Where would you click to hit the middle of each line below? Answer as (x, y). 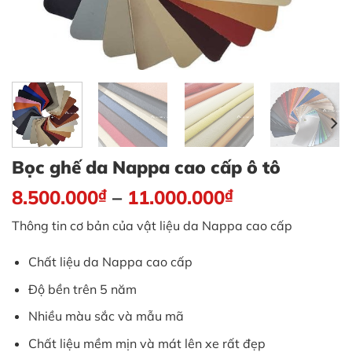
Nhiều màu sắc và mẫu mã (106, 316)
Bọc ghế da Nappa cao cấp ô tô (146, 167)
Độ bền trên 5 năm (82, 289)
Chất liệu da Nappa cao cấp (110, 262)
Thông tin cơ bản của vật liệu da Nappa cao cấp (152, 226)
